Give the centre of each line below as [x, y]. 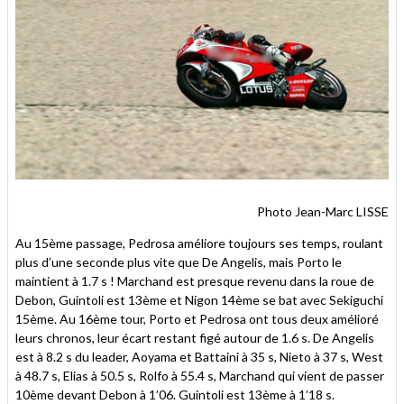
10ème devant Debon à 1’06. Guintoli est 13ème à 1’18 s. [175, 394]
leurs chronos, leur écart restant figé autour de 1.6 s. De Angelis [195, 337]
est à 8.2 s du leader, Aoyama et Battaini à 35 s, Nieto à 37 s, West [199, 356]
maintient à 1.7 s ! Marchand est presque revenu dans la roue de [195, 280]
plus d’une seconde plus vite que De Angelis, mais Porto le [179, 262]
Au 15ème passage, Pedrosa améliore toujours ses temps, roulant [199, 243]
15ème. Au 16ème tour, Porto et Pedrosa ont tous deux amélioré [197, 318]
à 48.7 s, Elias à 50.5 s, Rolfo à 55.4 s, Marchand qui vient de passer [200, 375]
